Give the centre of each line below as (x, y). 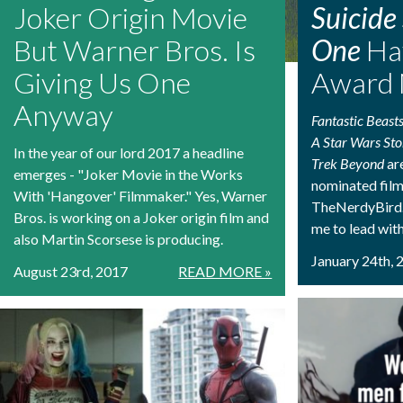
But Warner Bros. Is (134, 50)
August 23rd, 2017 (71, 272)
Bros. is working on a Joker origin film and (141, 218)
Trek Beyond (348, 164)
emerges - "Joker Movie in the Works (128, 175)
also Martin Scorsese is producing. (118, 239)
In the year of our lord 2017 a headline (129, 153)
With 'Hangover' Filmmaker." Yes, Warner (140, 196)
